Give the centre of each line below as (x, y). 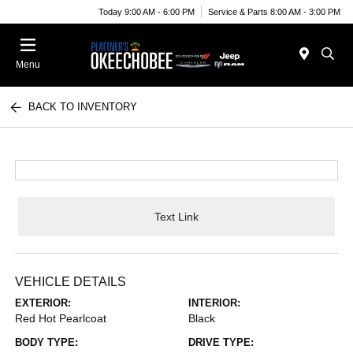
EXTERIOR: (43, 303)
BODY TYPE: (47, 342)
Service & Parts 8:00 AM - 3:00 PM (274, 11)
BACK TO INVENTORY (83, 107)
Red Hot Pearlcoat (61, 318)
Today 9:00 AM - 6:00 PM (147, 11)
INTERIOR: (214, 303)
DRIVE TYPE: (221, 342)
